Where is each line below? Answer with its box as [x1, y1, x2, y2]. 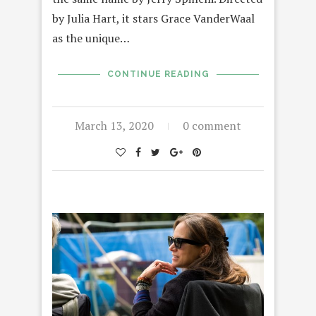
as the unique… [52, 30, 130, 47]
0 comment [183, 118, 241, 134]
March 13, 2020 [75, 118, 154, 134]
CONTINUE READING [107, 69, 209, 80]
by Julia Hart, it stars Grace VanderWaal [52, 11, 255, 27]
